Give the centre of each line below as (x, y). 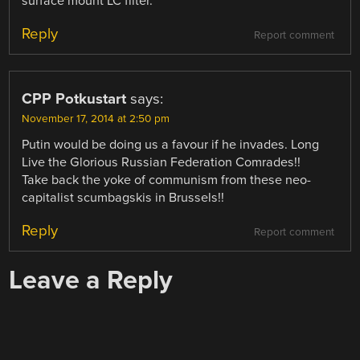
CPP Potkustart (74, 98)
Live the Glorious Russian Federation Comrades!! (162, 162)
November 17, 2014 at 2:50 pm (96, 119)
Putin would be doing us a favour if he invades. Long (171, 144)
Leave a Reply (91, 280)
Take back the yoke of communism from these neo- (167, 180)
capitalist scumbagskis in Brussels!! (123, 197)
